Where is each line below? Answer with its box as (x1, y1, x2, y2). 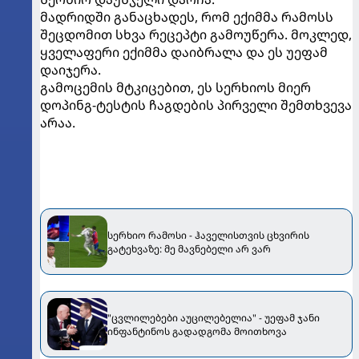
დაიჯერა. (40, 61, 101, 79)
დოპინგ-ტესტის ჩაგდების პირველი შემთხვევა (40, 96, 352, 115)
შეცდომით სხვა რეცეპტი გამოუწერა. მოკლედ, (40, 26, 352, 44)
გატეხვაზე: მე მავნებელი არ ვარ (107, 241, 271, 256)
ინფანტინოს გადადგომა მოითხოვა (107, 324, 287, 338)
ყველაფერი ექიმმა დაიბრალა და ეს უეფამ (40, 43, 328, 62)
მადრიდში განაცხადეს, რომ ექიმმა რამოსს (40, 8, 333, 26)
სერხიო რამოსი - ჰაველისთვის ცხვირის (107, 228, 309, 242)
